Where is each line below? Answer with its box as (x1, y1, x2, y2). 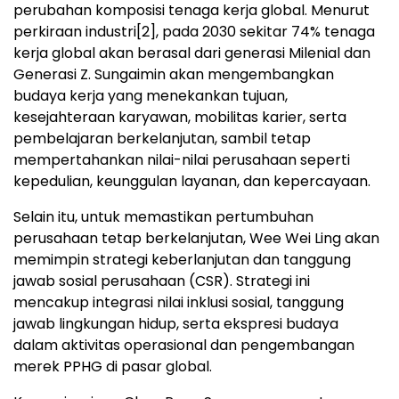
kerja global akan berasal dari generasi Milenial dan (13, 42, 370, 63)
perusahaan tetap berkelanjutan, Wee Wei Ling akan (13, 227, 379, 248)
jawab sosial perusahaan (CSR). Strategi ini (13, 270, 310, 291)
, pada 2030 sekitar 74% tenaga (156, 20, 375, 42)
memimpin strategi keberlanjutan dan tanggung (13, 248, 351, 270)
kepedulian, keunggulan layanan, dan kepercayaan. (13, 170, 370, 191)
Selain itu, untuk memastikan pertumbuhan (13, 206, 313, 227)
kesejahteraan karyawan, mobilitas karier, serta (13, 106, 346, 127)
